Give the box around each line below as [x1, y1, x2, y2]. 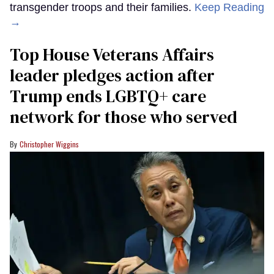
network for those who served [10, 105, 237, 128]
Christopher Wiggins [20, 138, 79, 149]
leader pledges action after [10, 63, 215, 87]
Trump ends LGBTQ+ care [10, 84, 206, 108]
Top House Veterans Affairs [10, 42, 214, 66]
